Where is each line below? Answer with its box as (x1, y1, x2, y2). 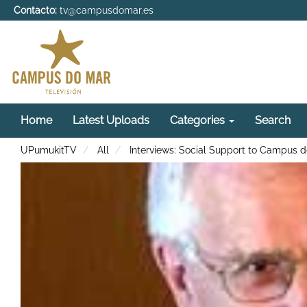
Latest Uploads (73, 113, 149, 127)
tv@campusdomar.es (60, 5, 153, 16)
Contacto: (14, 5, 57, 16)
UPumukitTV (21, 144, 77, 156)
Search (255, 113, 291, 127)
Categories (170, 113, 228, 127)
